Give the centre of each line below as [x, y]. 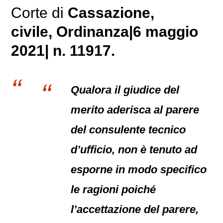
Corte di [40, 13]
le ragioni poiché [113, 189]
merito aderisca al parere [135, 110]
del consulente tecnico [128, 130]
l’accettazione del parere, [135, 209]
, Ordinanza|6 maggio [123, 32]
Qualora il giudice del [125, 90]
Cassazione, [111, 13]
